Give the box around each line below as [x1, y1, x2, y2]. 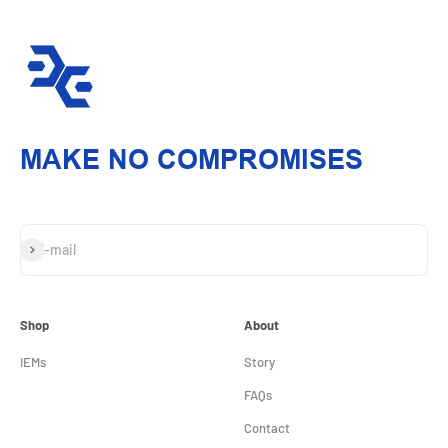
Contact [244, 419, 290, 436]
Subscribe [19, 238, 82, 256]
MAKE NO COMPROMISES [20, 139, 363, 179]
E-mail [36, 241, 76, 259]
